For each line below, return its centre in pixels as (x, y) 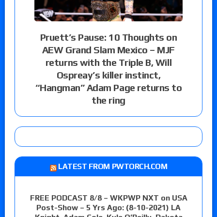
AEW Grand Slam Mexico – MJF (108, 49)
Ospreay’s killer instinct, (108, 75)
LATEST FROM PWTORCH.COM (113, 166)
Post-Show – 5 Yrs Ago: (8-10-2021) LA (108, 207)
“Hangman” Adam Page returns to (108, 87)
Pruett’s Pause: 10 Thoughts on (108, 37)
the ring (108, 100)
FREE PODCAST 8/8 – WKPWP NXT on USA (108, 198)
